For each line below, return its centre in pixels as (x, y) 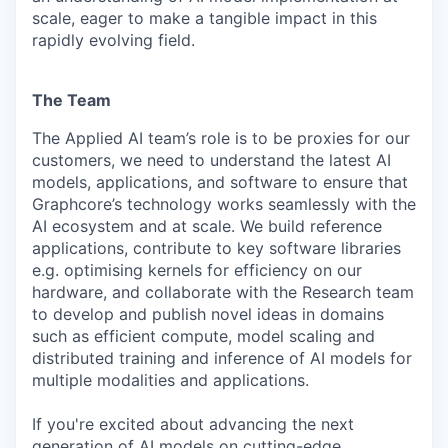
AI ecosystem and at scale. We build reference (207, 225)
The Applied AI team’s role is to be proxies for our (221, 137)
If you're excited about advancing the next (193, 423)
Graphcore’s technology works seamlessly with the (224, 203)
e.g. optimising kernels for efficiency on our (197, 269)
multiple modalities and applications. (170, 379)
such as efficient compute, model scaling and (203, 335)
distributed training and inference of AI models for (222, 357)
